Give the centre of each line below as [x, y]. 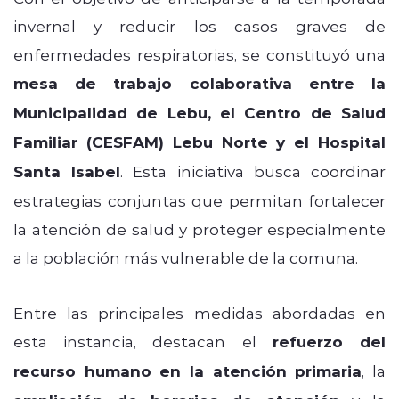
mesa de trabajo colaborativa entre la [199, 83]
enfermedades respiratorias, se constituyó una [199, 54]
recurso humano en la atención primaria [188, 370]
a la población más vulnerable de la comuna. [186, 257]
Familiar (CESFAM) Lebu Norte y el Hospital [199, 142]
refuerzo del [329, 341]
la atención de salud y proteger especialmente [199, 228]
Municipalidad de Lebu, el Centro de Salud [199, 112]
